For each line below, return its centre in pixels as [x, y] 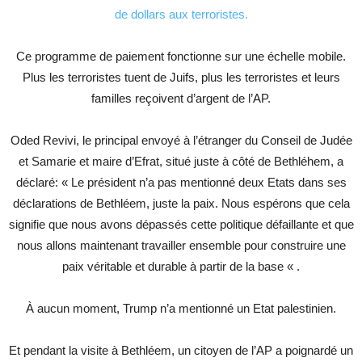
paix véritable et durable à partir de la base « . [181, 266]
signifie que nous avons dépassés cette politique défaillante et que [181, 224]
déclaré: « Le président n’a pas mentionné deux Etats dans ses [181, 182]
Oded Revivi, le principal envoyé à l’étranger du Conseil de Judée [181, 140]
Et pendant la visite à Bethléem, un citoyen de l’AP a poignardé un [181, 350]
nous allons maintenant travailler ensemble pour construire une [181, 245]
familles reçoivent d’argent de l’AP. [181, 98]
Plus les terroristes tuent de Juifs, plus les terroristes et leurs [181, 77]
